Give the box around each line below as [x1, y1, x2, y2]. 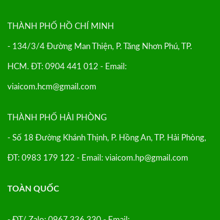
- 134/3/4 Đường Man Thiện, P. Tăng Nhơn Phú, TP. [7, 42, 192, 51]
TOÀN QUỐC [7, 184, 59, 193]
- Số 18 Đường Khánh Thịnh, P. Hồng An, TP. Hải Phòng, [7, 133, 206, 142]
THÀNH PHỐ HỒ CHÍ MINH [7, 22, 114, 31]
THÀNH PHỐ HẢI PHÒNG [7, 113, 107, 122]
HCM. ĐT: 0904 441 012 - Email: [7, 62, 127, 71]
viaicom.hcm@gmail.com [7, 82, 96, 91]
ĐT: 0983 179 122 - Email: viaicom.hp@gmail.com [7, 153, 188, 162]
